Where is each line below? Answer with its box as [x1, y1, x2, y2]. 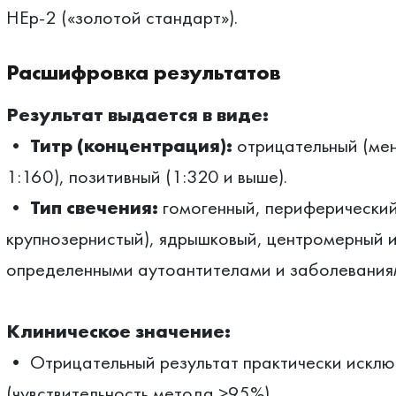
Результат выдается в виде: [5, 102, 269, 127]
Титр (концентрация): [29, 133, 232, 158]
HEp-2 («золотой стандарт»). [5, 4, 238, 30]
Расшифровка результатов [5, 58, 281, 86]
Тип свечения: [29, 194, 158, 220]
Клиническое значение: [5, 318, 231, 344]
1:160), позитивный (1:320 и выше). [5, 164, 287, 189]
